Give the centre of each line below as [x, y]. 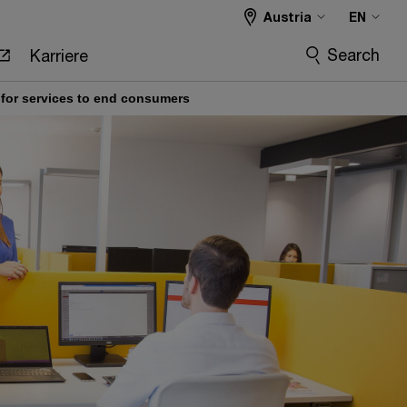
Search [353, 55]
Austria [288, 17]
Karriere [59, 55]
